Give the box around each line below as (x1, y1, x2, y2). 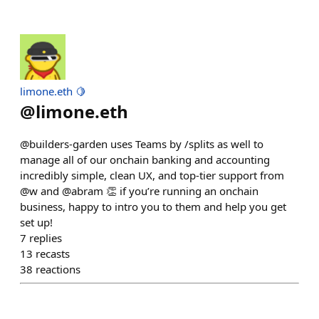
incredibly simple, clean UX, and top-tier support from (20, 168, 284, 182)
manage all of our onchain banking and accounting (20, 152, 270, 167)
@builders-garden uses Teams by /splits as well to (20, 137, 263, 151)
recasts (36, 246, 70, 261)
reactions (36, 262, 80, 276)
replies (29, 231, 62, 245)
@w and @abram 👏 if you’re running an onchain (20, 184, 258, 198)
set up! (20, 215, 53, 229)
